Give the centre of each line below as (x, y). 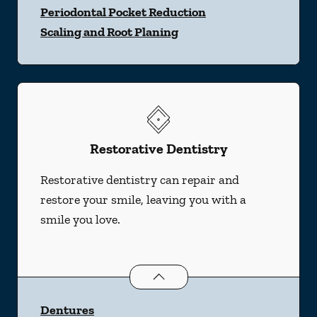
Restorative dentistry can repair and (140, 180)
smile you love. (80, 219)
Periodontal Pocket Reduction (123, 12)
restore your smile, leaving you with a (143, 200)
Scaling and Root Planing (109, 32)
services (271, 274)
